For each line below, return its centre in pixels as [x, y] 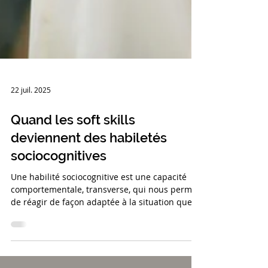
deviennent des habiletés [89, 156]
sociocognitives [59, 173]
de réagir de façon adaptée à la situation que [101, 220]
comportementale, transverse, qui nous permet [105, 207]
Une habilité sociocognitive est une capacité [99, 195]
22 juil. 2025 [31, 108]
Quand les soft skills [73, 138]
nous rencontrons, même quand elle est [91, 232]
